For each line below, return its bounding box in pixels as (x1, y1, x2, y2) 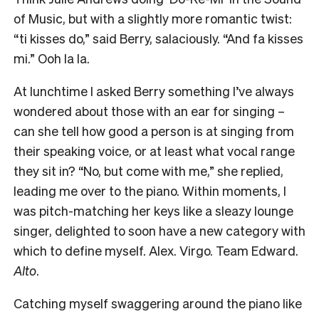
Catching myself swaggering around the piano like (14, 295, 302, 312)
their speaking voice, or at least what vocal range (14, 142, 295, 159)
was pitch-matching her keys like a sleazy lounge (14, 202, 293, 219)
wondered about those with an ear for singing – (14, 103, 285, 120)
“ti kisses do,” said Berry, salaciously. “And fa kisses (14, 30, 303, 47)
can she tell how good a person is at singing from (14, 122, 294, 140)
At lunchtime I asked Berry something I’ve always (14, 83, 294, 100)
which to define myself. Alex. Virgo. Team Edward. (14, 242, 298, 259)
